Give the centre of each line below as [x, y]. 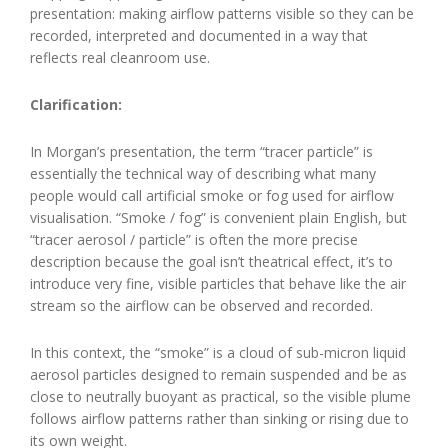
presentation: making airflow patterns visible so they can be [222, 13]
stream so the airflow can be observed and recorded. [201, 305]
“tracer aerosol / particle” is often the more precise [194, 239]
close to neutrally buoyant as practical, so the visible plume [220, 396]
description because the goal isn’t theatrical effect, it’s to [211, 261]
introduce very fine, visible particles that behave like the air [218, 283]
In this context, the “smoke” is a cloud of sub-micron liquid [218, 352]
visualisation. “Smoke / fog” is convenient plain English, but [218, 217]
